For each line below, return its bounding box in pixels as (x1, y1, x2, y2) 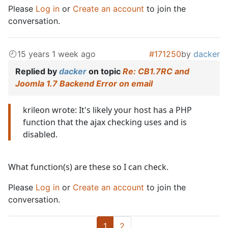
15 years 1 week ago (17, 48, 96, 59)
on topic (87, 66, 123, 76)
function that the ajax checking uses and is (23, 116, 187, 128)
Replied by (15, 66, 59, 76)
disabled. (23, 128, 58, 140)
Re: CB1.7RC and (123, 66, 189, 76)
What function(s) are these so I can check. (8, 161, 168, 173)
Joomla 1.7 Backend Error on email (15, 78, 153, 89)
